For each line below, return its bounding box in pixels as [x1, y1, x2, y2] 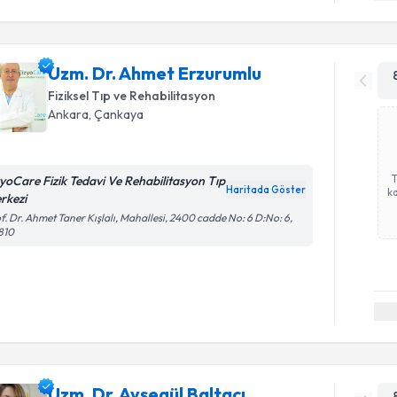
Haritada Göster [226, 183, 307, 196]
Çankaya [94, 106, 144, 122]
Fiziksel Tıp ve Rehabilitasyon [48, 88, 216, 104]
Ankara [48, 106, 90, 122]
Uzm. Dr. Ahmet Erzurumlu [48, 62, 262, 84]
